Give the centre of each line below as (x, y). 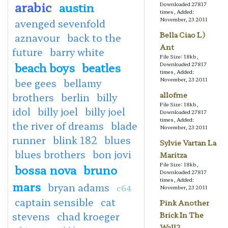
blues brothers (50, 154)
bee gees (36, 83)
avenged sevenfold (60, 23)
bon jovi (112, 154)
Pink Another (184, 203)
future (27, 52)
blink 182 (75, 140)
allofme (173, 95)
